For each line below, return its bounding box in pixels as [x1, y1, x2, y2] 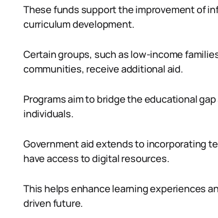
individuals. [23, 107, 73, 120]
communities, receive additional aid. [23, 62, 183, 75]
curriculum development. [23, 18, 134, 31]
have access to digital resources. [23, 152, 169, 165]
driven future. [23, 197, 83, 210]
